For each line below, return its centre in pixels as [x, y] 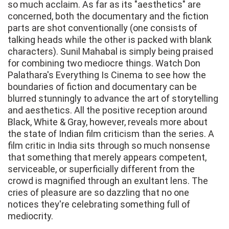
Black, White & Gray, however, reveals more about [108, 122]
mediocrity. [30, 216]
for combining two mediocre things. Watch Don [104, 63]
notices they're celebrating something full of [99, 204]
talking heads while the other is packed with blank [110, 40]
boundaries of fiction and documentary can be [102, 87]
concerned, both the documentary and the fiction [108, 16]
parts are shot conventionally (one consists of [102, 28]
